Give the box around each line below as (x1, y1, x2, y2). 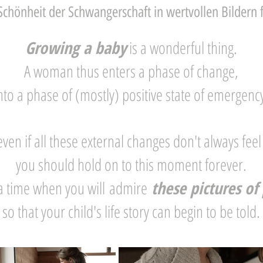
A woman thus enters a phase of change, (24, 60, 238, 82)
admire (109, 177, 147, 199)
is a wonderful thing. (126, 36, 237, 59)
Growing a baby (25, 36, 126, 59)
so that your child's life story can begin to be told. (2, 200, 260, 222)
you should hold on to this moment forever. (16, 153, 247, 176)
